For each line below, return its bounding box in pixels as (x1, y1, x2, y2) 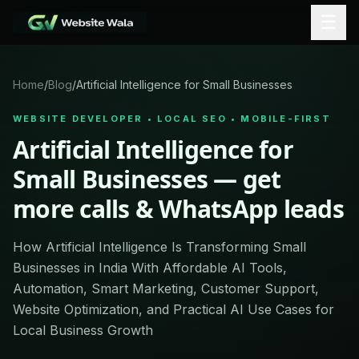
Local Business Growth (13, 322, 153, 338)
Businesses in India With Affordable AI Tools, (13, 260, 287, 276)
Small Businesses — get (13, 163, 281, 196)
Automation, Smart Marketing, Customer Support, (13, 280, 319, 296)
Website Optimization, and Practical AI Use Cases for (13, 301, 334, 317)
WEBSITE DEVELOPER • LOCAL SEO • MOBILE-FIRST (13, 113, 331, 124)
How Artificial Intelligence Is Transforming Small (13, 239, 306, 255)
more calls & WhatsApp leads (13, 192, 344, 225)
